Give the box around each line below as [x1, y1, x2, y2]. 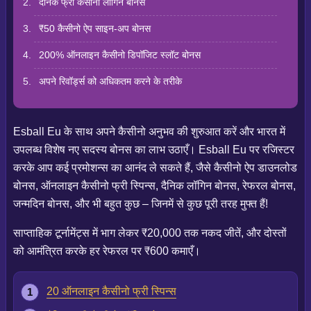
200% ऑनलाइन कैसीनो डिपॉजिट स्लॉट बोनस [39, 49, 201, 61]
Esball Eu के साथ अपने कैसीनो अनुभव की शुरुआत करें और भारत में [13, 125, 285, 137]
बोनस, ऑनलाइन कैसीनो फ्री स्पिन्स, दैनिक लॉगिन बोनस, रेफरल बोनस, [13, 179, 296, 192]
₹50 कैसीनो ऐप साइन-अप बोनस [39, 23, 151, 35]
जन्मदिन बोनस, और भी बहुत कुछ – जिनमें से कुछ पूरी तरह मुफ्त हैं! [13, 197, 268, 210]
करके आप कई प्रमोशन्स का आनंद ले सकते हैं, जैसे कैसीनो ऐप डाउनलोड [13, 161, 297, 174]
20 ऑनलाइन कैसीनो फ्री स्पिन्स [47, 285, 176, 297]
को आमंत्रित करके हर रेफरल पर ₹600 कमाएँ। [13, 244, 201, 257]
